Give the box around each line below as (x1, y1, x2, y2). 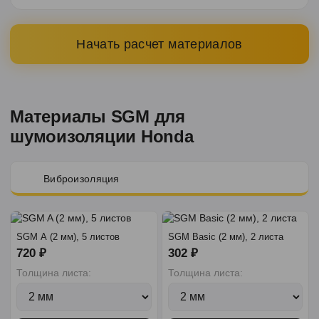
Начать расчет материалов (76, 36, 243, 51)
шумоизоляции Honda (10, 127, 194, 146)
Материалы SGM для (10, 107, 185, 126)
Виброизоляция (43, 172, 120, 184)
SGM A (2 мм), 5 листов (16, 231, 120, 242)
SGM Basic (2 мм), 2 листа (167, 231, 283, 242)
